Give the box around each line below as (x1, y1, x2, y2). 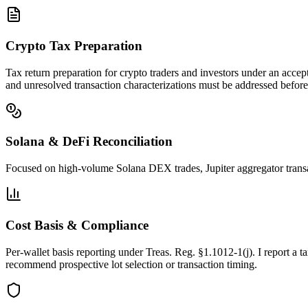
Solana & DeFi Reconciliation (5, 134, 173, 149)
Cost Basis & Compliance (5, 217, 148, 232)
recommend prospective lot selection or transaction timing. (5, 258, 257, 270)
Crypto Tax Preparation (5, 38, 142, 54)
